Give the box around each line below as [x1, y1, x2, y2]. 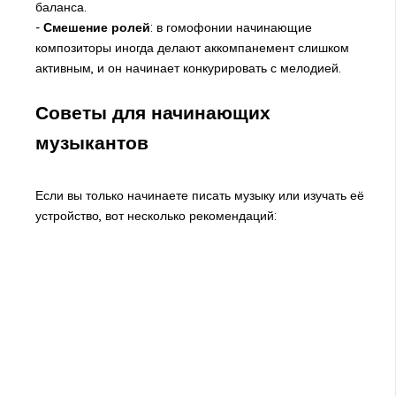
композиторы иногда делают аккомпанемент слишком [34, 40, 349, 57]
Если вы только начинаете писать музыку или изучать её [34, 187, 364, 203]
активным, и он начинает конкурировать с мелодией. [34, 60, 341, 77]
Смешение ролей [42, 19, 150, 36]
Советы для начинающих [34, 101, 270, 125]
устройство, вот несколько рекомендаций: [34, 207, 277, 224]
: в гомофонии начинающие [149, 19, 312, 36]
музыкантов [34, 131, 148, 155]
